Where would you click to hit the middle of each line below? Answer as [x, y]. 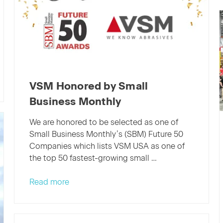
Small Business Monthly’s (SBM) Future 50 [106, 134]
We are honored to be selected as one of [104, 122]
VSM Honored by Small [89, 86]
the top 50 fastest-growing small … [93, 158]
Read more [49, 182]
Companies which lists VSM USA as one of [107, 146]
